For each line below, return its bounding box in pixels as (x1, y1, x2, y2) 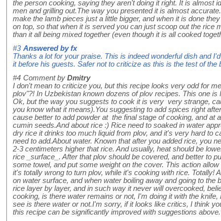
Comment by (23, 74, 67, 82)
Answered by (23, 44, 71, 53)
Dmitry (67, 74, 90, 82)
